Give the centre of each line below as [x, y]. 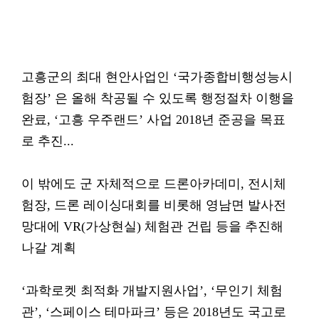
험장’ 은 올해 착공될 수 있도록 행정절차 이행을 [158, 98]
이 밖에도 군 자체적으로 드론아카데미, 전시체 [154, 184]
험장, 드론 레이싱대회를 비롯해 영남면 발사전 [154, 205]
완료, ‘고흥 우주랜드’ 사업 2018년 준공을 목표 [153, 120]
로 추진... [48, 141]
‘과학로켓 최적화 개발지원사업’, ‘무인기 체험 [152, 291]
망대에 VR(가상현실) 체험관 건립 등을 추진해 [152, 226]
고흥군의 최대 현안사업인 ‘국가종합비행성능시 [157, 77]
